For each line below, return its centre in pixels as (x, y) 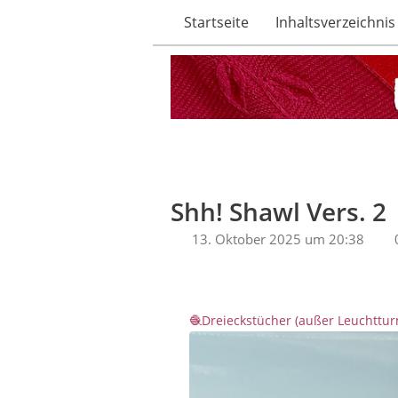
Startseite (216, 22)
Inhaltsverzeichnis (335, 22)
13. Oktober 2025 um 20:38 (278, 239)
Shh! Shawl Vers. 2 (279, 212)
